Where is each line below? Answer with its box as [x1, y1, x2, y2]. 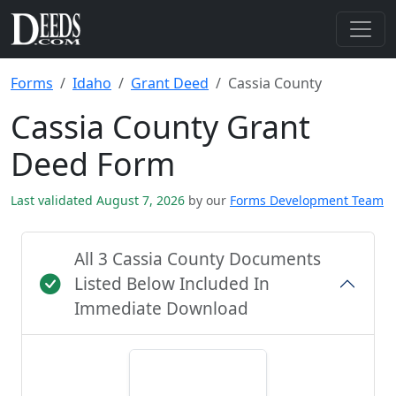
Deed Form [11, 142, 175, 185]
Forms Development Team [230, 192, 384, 209]
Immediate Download [74, 297, 248, 320]
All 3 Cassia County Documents [74, 247, 321, 270]
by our [188, 192, 226, 209]
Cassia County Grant [11, 105, 310, 148]
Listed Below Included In [74, 272, 270, 295]
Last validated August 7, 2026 [11, 192, 188, 209]
